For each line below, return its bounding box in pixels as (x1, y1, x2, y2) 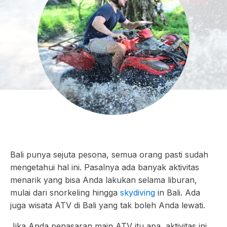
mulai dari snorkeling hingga (10, 187, 120, 198)
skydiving (120, 187, 155, 198)
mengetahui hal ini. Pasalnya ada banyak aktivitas (10, 162, 199, 172)
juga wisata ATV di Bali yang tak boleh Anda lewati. (10, 200, 205, 210)
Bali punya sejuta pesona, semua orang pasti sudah (10, 149, 208, 160)
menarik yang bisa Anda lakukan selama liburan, (10, 175, 197, 185)
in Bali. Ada (155, 187, 200, 198)
